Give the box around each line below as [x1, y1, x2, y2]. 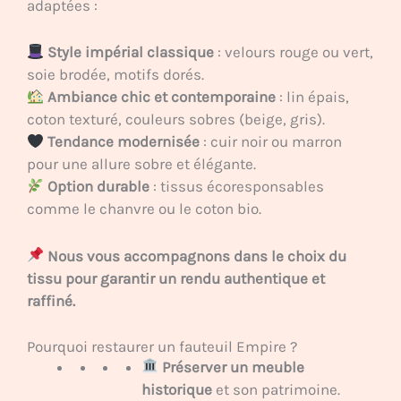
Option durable [47, 177, 150, 196]
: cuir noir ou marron [200, 132, 343, 151]
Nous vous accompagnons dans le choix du [47, 246, 347, 265]
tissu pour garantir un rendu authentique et [27, 269, 325, 287]
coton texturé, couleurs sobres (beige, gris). [27, 110, 325, 129]
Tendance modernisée [47, 132, 200, 151]
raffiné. [27, 291, 75, 310]
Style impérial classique [47, 43, 215, 62]
